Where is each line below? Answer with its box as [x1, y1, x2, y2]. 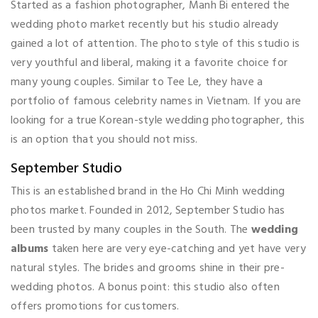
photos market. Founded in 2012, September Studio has [11, 202, 285, 221]
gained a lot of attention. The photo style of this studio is [11, 35, 300, 54]
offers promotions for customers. [11, 297, 180, 317]
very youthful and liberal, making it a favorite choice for [11, 54, 288, 73]
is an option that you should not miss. [11, 131, 198, 150]
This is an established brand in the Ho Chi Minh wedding [11, 182, 285, 202]
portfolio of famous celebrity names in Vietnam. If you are [11, 92, 302, 111]
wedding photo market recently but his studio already [11, 16, 279, 35]
